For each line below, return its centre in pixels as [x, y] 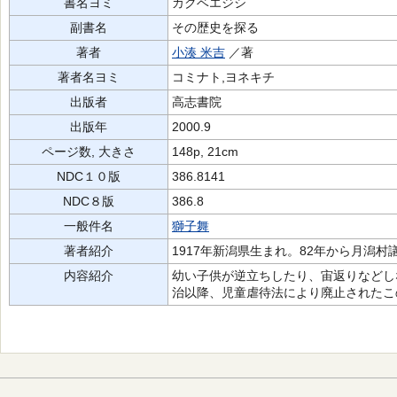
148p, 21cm [205, 152]
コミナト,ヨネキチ [223, 77]
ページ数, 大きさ [89, 152]
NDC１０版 [89, 176]
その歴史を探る [215, 27]
